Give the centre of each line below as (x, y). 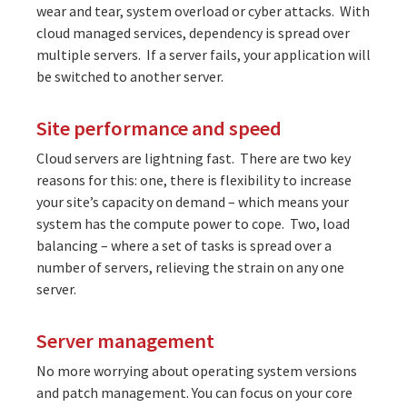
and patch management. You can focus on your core (194, 392)
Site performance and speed (159, 128)
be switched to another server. (131, 76)
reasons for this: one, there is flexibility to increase (194, 179)
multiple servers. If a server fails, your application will (203, 54)
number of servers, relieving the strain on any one (190, 267)
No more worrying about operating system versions (197, 370)
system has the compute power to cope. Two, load (193, 223)
